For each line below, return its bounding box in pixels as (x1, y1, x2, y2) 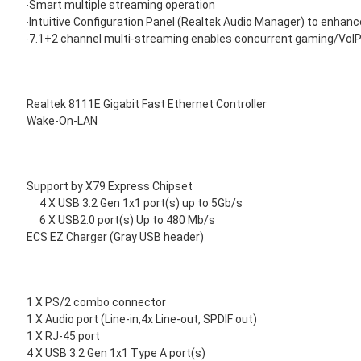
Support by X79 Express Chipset (27, 180, 193, 193)
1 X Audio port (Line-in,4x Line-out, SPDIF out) (27, 313, 257, 326)
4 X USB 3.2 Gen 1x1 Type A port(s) (27, 346, 205, 359)
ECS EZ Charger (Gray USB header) (27, 230, 204, 243)
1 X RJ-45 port (27, 330, 100, 342)
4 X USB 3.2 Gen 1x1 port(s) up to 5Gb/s (39, 197, 243, 210)
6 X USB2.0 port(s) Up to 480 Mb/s (39, 214, 215, 226)
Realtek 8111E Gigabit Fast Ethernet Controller (27, 98, 267, 110)
